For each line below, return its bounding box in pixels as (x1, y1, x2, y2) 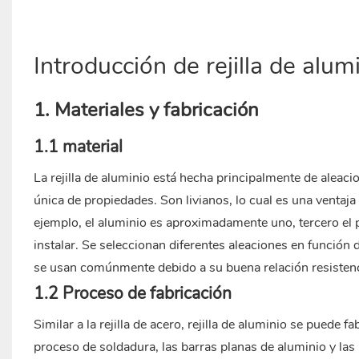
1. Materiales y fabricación (33, 97, 259, 123)
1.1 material (33, 135, 123, 159)
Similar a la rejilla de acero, (33, 316, 188, 334)
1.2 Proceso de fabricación (33, 282, 232, 305)
